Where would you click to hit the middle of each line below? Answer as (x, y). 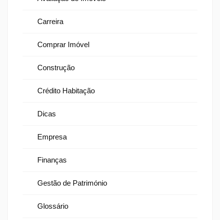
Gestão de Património (72, 183)
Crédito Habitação (66, 91)
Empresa (52, 137)
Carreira (50, 22)
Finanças (52, 160)
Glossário (53, 206)
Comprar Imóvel (63, 45)
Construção (56, 68)
